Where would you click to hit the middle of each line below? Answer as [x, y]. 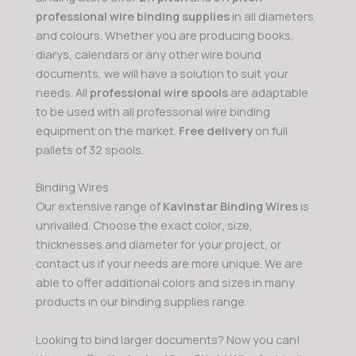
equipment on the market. [107, 131]
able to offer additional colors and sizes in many [165, 282]
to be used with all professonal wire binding [153, 112]
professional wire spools [159, 93]
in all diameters [272, 16]
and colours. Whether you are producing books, [165, 35]
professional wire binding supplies [133, 16]
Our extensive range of [99, 206]
